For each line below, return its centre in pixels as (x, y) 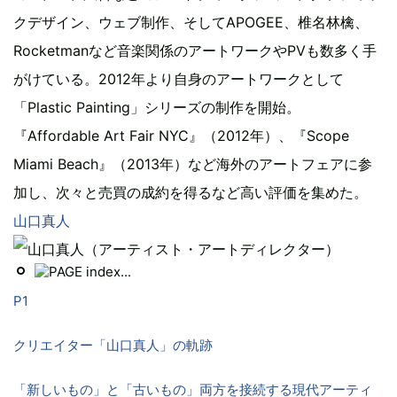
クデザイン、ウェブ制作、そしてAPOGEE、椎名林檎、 (191, 22)
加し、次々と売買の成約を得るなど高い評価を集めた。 (191, 192)
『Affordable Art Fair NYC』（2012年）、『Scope (181, 135)
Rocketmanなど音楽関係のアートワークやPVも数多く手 (195, 50)
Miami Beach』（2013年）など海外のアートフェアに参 (193, 163)
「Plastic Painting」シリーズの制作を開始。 (157, 107)
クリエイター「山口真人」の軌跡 (113, 345)
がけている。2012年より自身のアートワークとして (179, 78)
